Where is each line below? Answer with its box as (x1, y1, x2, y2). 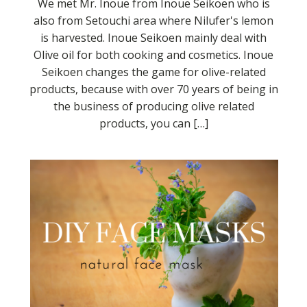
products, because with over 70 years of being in (29, 81, 278, 97)
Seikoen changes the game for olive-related (41, 64, 266, 79)
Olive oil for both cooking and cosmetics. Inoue (34, 47, 273, 62)
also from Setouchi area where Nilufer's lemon (34, 12, 273, 28)
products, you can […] (99, 115, 208, 131)
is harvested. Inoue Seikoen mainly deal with (40, 29, 267, 45)
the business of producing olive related (53, 98, 254, 114)
